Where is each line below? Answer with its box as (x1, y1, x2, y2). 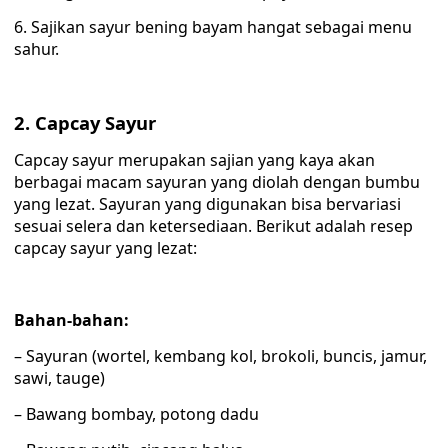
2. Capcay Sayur (14, 110, 156, 135)
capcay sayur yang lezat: (14, 237, 197, 259)
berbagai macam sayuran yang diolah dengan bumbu (14, 171, 420, 193)
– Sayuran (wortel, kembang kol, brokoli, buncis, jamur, (14, 345, 427, 367)
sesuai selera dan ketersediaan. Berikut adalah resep (14, 215, 413, 237)
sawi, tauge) (14, 367, 105, 389)
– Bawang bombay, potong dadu (14, 403, 259, 425)
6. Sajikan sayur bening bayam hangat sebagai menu (14, 16, 412, 38)
